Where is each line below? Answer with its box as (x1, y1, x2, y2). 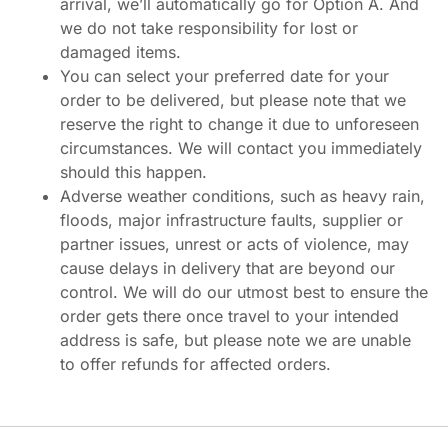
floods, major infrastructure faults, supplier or (60, 209, 403, 230)
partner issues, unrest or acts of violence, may (60, 233, 409, 254)
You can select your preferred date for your (60, 65, 389, 86)
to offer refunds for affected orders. (60, 353, 336, 374)
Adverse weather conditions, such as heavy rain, (60, 185, 425, 206)
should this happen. (60, 161, 207, 182)
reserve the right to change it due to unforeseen (60, 113, 419, 134)
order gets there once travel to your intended (60, 305, 399, 326)
